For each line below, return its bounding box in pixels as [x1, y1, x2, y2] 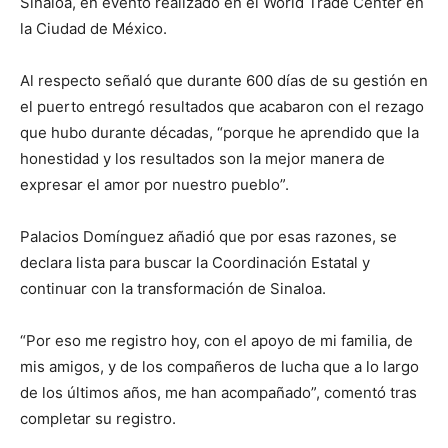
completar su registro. [20, 408, 176, 428]
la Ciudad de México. [20, 18, 167, 38]
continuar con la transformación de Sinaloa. [20, 278, 326, 298]
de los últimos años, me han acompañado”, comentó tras [20, 382, 417, 402]
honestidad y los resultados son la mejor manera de [20, 148, 385, 168]
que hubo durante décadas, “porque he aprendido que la [20, 122, 419, 142]
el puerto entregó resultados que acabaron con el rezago [20, 96, 424, 116]
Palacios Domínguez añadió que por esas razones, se [20, 226, 397, 246]
